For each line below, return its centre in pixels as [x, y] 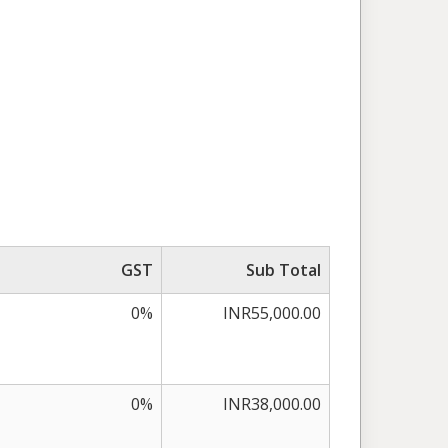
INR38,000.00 [272, 404]
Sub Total [283, 270]
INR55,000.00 [272, 313]
